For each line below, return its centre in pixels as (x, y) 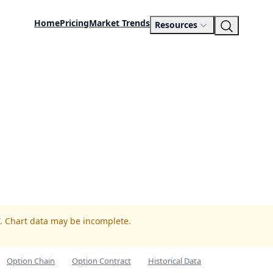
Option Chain (31, 261)
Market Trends (119, 23)
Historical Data (175, 261)
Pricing (74, 23)
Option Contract (101, 261)
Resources (176, 25)
